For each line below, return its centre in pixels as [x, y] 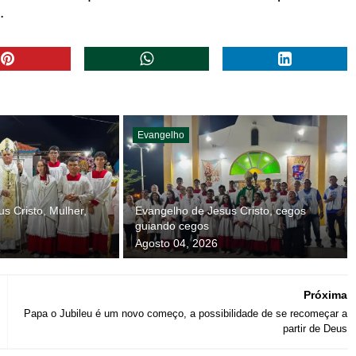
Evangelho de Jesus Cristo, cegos [220, 210]
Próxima [325, 294]
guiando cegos [172, 225]
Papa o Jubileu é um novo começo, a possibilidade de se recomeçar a [185, 313]
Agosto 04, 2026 [176, 243]
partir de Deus [315, 328]
